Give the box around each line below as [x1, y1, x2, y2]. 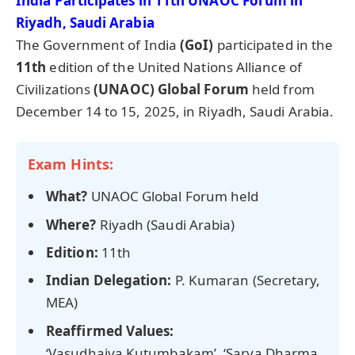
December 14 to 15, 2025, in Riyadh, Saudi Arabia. [16, 101, 334, 120]
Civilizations [16, 79, 94, 98]
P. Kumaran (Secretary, [171, 271, 321, 290]
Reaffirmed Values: [46, 321, 174, 340]
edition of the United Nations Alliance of [46, 57, 302, 76]
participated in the [213, 35, 334, 54]
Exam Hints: [28, 154, 113, 174]
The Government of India [16, 35, 181, 54]
